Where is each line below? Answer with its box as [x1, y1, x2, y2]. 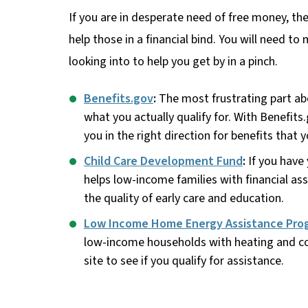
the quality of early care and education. [84, 190, 284, 208]
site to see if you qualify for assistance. [84, 252, 284, 270]
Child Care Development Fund [84, 153, 243, 170]
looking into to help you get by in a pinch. [69, 53, 278, 71]
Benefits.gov [84, 90, 153, 108]
